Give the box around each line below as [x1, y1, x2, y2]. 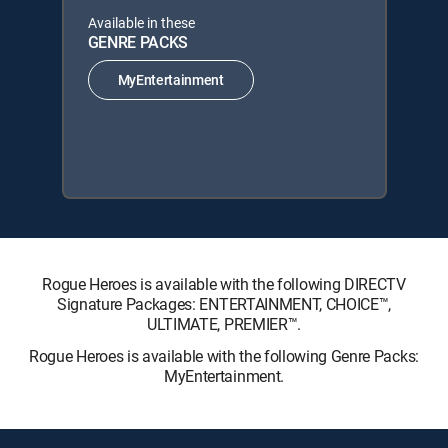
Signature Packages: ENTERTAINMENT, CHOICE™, [56, 292, 392, 315]
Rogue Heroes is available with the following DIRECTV [42, 272, 406, 295]
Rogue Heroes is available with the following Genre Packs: [29, 344, 419, 367]
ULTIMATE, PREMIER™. [147, 312, 301, 335]
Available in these [87, 12, 195, 32]
